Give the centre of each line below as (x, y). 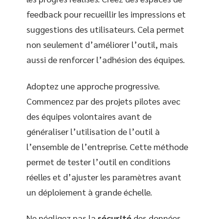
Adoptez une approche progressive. (93, 86)
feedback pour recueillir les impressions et (106, 14)
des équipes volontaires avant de (89, 116)
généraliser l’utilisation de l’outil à (93, 131)
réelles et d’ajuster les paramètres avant (104, 176)
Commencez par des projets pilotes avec (103, 101)
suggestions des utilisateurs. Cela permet (105, 29)
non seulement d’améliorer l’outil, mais (102, 44)
